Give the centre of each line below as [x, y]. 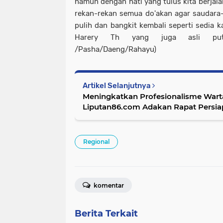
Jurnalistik [102, 117]
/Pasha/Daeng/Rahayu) [115, 49]
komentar [108, 185]
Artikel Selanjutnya [117, 85]
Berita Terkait [106, 213]
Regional [96, 141]
